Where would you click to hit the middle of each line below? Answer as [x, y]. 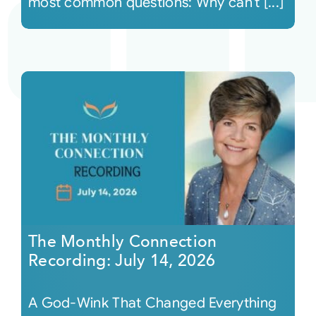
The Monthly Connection [122, 242]
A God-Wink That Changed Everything [152, 303]
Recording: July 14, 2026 [122, 261]
